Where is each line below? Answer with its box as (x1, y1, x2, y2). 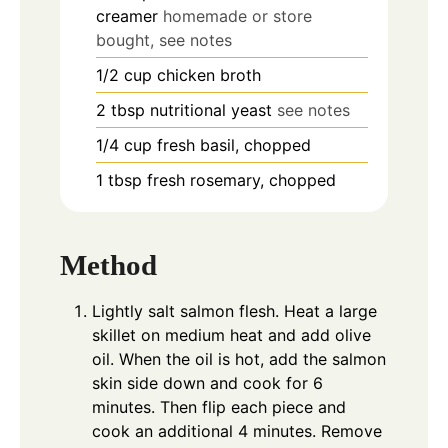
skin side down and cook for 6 (92, 373, 323, 393)
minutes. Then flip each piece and (92, 397, 346, 417)
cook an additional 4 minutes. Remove (92, 421, 382, 441)
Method (60, 249, 157, 281)
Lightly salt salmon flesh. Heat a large (92, 301, 377, 321)
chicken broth (157, 65, 261, 86)
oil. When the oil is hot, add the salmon (92, 349, 386, 369)
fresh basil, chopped (157, 135, 311, 156)
